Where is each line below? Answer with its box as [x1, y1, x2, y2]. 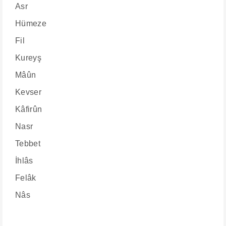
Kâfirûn [15, 105, 42, 114]
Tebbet [15, 139, 40, 148]
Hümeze [15, 19, 46, 28]
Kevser [15, 88, 41, 96]
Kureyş [15, 53, 41, 62]
